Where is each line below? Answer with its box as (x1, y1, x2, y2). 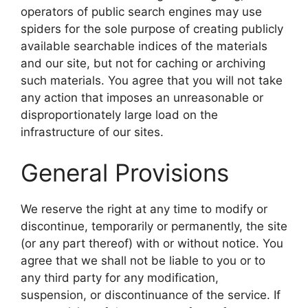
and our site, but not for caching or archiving (21, 56, 265, 70)
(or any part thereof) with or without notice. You (21, 236, 283, 251)
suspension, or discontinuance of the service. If (21, 288, 280, 302)
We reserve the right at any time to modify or (21, 202, 267, 217)
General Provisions (21, 158, 229, 188)
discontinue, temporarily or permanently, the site (21, 219, 287, 234)
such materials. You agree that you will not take (21, 73, 283, 87)
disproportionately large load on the (21, 107, 218, 122)
